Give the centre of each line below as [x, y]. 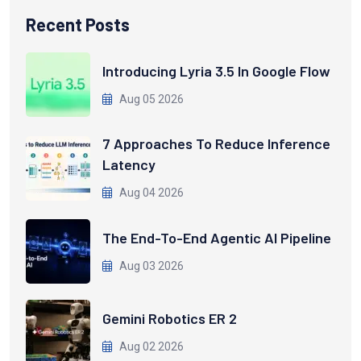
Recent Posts [78, 25]
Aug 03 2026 [150, 266]
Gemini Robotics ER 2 [170, 318]
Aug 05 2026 [150, 99]
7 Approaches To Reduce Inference [216, 144]
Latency [129, 165]
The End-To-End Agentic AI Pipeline [217, 237]
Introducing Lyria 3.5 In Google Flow [216, 71]
